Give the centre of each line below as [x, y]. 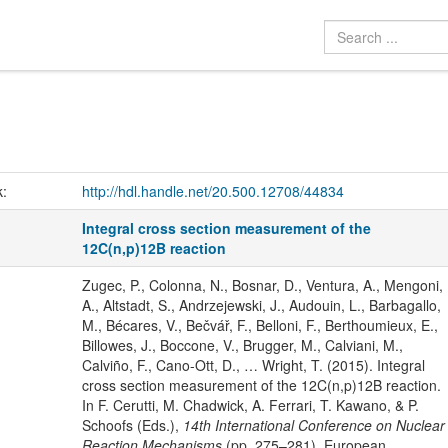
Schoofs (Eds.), [132, 425]
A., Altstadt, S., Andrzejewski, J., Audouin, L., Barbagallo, [261, 305]
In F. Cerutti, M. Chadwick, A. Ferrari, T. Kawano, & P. [250, 405]
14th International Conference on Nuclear [313, 425]
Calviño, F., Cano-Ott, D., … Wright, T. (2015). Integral [253, 365]
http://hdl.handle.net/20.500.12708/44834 [212, 191]
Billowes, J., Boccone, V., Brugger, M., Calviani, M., [242, 345]
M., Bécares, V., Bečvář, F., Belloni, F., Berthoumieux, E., [259, 325]
